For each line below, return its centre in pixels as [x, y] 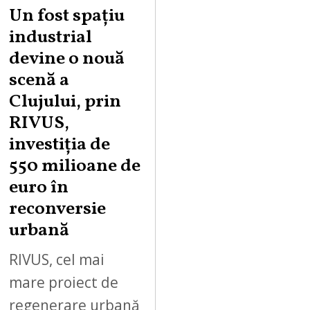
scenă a [39, 80]
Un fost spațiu [67, 16]
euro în [39, 188]
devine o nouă [67, 59]
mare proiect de [64, 282]
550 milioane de [75, 166]
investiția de [60, 145]
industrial [51, 37]
